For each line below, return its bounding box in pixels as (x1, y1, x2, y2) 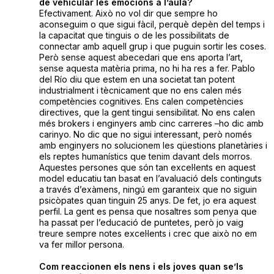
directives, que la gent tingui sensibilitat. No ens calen (39, 107, 255, 118)
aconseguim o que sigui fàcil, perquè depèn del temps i (39, 19, 265, 30)
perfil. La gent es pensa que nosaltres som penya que (39, 206, 257, 217)
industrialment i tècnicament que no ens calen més (39, 85, 242, 96)
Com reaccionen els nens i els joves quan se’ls (39, 261, 243, 272)
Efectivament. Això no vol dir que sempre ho (39, 8, 218, 19)
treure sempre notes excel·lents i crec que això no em (39, 228, 257, 239)
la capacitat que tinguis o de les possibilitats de (39, 30, 229, 41)
